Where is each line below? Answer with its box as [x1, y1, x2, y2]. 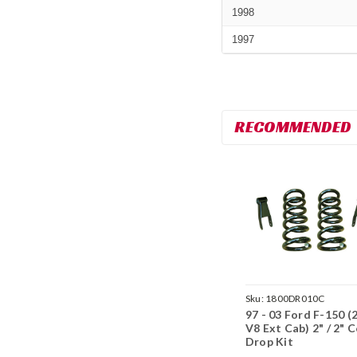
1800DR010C [265, 292, 325, 304]
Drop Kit [245, 334, 293, 348]
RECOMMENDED [233, 116, 351, 137]
